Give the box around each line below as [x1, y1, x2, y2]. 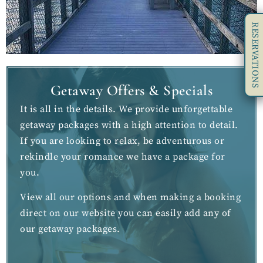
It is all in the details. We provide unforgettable [20, 103, 232, 116]
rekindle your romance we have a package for [20, 151, 225, 163]
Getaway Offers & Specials [50, 82, 213, 100]
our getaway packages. [20, 223, 120, 235]
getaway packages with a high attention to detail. [20, 119, 238, 131]
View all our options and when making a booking [20, 191, 241, 204]
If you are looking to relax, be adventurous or [20, 135, 224, 147]
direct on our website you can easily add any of [20, 207, 231, 220]
